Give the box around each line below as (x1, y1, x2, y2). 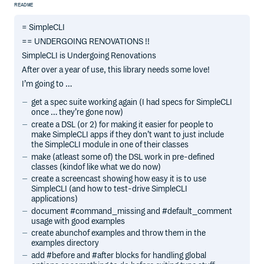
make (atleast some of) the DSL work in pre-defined (31, 151, 215, 162)
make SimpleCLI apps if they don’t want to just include (31, 129, 225, 140)
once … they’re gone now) (31, 107, 124, 118)
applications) (31, 194, 78, 204)
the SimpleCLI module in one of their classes (31, 139, 189, 150)
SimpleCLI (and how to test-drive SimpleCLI (31, 184, 188, 194)
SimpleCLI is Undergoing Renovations (22, 51, 157, 61)
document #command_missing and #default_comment (31, 206, 233, 216)
